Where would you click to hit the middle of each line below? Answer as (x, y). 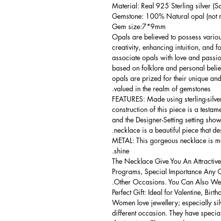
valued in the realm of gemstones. (162, 89)
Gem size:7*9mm (139, 26)
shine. (122, 151)
